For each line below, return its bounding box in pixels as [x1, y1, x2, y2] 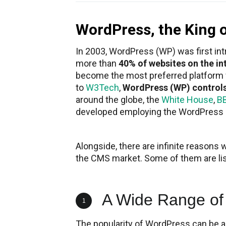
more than [76, 58, 119, 69]
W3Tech [86, 82, 119, 93]
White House [161, 94, 213, 105]
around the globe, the [76, 94, 161, 105]
